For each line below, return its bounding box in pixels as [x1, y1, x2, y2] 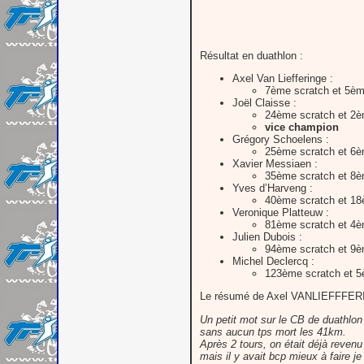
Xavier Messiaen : [232, 157, 318, 170]
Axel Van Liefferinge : [232, 71, 333, 84]
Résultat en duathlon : [200, 49, 303, 62]
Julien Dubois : [232, 230, 302, 243]
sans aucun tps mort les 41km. [200, 325, 346, 338]
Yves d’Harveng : [232, 181, 313, 194]
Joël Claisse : [232, 96, 297, 109]
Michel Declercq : [232, 254, 314, 267]
